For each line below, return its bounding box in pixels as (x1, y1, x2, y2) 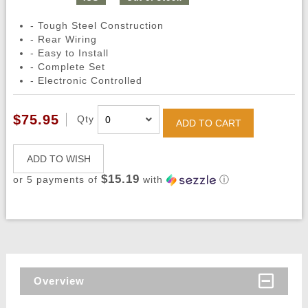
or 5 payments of (12, 174, 101, 186)
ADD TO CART (175, 118, 241, 129)
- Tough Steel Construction (30, 20, 164, 32)
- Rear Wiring (30, 34, 97, 45)
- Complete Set (30, 61, 105, 73)
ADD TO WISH (26, 153, 91, 165)
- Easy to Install (30, 47, 109, 59)
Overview (33, 275, 85, 287)
